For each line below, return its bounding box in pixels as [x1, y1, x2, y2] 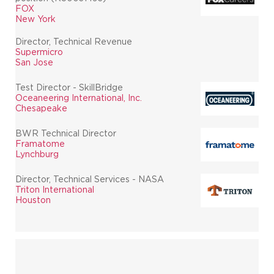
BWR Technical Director [15, 128, 116, 138]
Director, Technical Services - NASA [15, 174, 164, 183]
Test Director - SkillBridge [15, 83, 123, 92]
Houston [15, 195, 51, 204]
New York [15, 14, 56, 23]
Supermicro [15, 47, 63, 56]
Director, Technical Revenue [15, 37, 132, 46]
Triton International [15, 185, 94, 194]
